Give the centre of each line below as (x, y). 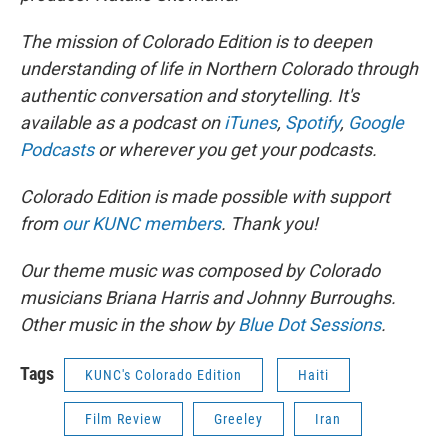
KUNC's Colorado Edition (163, 374)
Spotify (310, 122)
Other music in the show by (127, 324)
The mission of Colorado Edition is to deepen (196, 41)
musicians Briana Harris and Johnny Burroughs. (208, 297)
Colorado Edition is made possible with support (205, 196)
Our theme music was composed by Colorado (200, 270)
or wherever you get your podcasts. (235, 149)
